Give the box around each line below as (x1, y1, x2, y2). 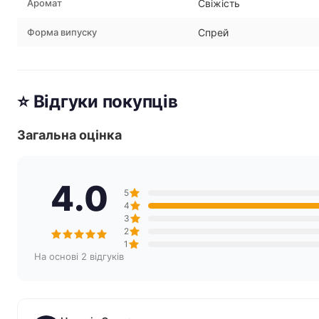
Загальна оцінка (17, 127, 122, 142)
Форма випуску (27, 26, 97, 38)
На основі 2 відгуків (34, 251, 124, 262)
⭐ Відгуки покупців (17, 91, 178, 112)
